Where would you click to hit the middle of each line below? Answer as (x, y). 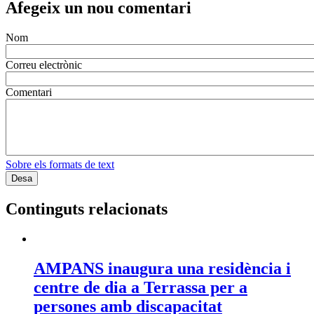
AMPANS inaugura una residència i (162, 268)
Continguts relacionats (87, 209)
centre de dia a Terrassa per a (141, 287)
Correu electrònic (44, 65)
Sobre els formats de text (60, 165)
